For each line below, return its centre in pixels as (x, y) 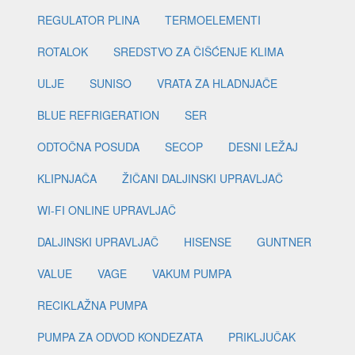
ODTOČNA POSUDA (88, 147)
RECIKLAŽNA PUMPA (92, 305)
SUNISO (111, 84)
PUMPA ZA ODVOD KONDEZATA (120, 337)
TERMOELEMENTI (213, 20)
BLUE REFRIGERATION (98, 115)
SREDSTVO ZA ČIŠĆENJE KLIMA (198, 52)
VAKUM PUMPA (192, 274)
